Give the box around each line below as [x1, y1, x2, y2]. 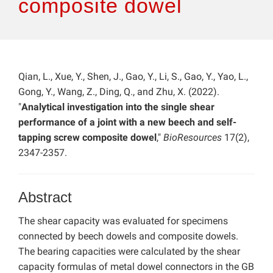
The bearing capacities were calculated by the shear [18, 246, 240, 258]
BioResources [163, 132, 224, 144]
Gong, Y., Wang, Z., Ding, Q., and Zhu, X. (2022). [18, 86, 219, 98]
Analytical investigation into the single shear [21, 101, 214, 113]
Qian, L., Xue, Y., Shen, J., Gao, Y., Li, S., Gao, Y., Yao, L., [18, 71, 248, 83]
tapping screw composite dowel [18, 132, 157, 144]
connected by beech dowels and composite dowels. [18, 230, 238, 243]
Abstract [18, 189, 72, 206]
